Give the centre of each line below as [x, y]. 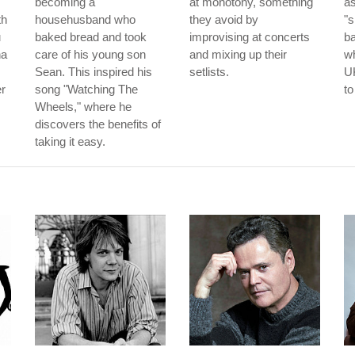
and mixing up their [238, 54]
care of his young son [90, 54]
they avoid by [224, 19]
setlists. [209, 72]
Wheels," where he [83, 107]
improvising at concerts [250, 37]
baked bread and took [91, 37]
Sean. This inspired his [94, 72]
